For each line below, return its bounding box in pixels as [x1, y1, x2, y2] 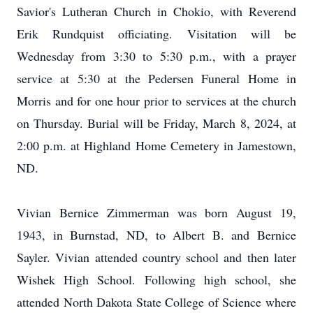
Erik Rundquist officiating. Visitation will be [17, 25, 296, 42]
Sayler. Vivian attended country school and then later [17, 249, 296, 265]
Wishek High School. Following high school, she [17, 271, 296, 288]
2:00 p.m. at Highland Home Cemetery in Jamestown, [17, 137, 296, 154]
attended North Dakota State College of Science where [17, 293, 296, 310]
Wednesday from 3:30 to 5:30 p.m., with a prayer [17, 48, 296, 64]
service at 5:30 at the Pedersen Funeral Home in [17, 70, 296, 87]
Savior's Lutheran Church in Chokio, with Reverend [17, 3, 296, 20]
